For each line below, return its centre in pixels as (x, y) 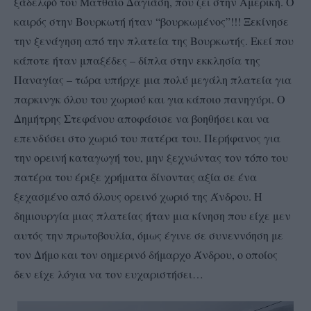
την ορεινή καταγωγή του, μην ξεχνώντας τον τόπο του (151, 157)
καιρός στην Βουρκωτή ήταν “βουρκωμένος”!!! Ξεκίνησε (151, 21)
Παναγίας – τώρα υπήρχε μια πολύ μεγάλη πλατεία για (153, 79)
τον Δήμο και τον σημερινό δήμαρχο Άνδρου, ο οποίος (146, 254)
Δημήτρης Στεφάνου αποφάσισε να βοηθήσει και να (142, 118)
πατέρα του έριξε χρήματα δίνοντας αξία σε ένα (135, 176)
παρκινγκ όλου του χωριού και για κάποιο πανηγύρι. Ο (150, 99)
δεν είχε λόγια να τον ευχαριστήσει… (109, 274)
